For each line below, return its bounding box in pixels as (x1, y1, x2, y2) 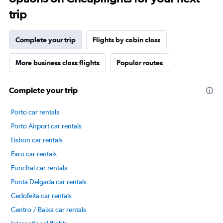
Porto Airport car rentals (11, 122, 82, 130)
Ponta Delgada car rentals (11, 178, 87, 186)
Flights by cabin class (93, 36, 160, 44)
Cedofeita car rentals (11, 192, 72, 200)
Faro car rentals (11, 150, 57, 158)
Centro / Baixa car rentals (11, 206, 86, 214)
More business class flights (15, 59, 100, 67)
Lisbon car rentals (11, 136, 63, 144)
